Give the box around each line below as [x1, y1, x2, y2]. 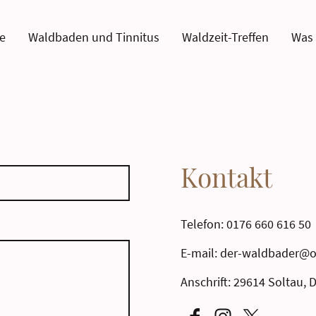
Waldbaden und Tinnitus [28, 29, 159, 45]
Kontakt [181, 159, 272, 194]
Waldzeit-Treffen [181, 29, 269, 45]
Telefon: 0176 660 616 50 [181, 215, 311, 232]
